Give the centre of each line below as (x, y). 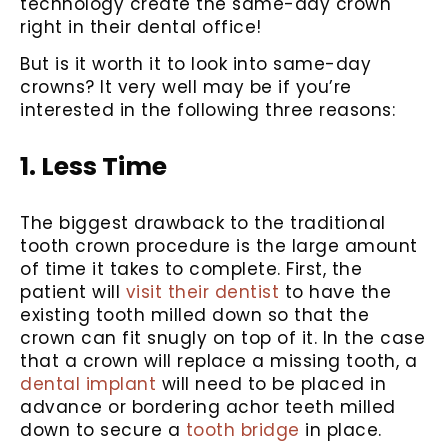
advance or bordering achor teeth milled (208, 407)
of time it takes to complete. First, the (191, 269)
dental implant (88, 384)
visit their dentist (202, 292)
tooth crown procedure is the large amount (219, 246)
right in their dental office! (141, 26)
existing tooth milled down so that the (194, 315)
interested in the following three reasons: (207, 110)
